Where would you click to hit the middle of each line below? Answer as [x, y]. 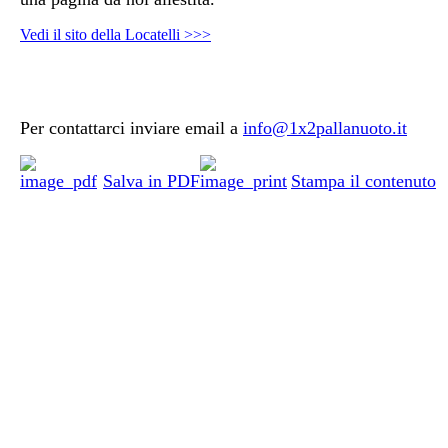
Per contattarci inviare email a [131, 127]
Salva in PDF [151, 180]
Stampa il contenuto [363, 180]
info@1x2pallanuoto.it [325, 127]
